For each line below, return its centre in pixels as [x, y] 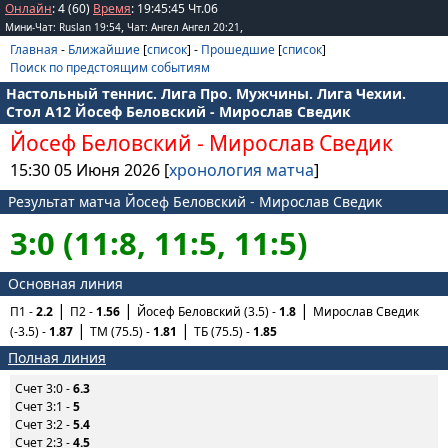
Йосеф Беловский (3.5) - [208, 311]
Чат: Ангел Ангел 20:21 [183, 27]
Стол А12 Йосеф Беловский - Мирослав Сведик [178, 111]
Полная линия [57, 357]
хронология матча [241, 170]
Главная [34, 49]
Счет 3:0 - [44, 388]
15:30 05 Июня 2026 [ [89, 170]
